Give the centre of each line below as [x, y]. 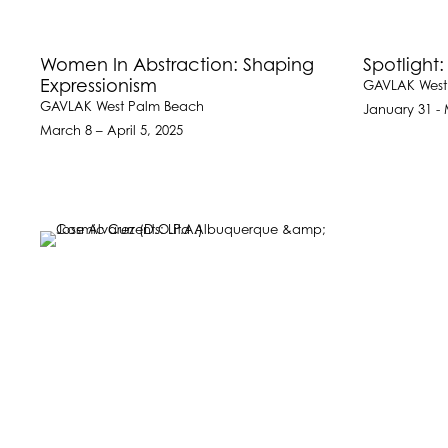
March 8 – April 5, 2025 [111, 131]
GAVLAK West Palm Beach [122, 107]
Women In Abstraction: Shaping [177, 65]
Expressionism [98, 86]
